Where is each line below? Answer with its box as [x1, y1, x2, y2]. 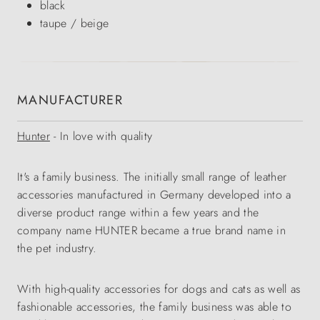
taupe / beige [40, 15, 109, 31]
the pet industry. [17, 240, 97, 256]
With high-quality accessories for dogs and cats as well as [17, 281, 301, 297]
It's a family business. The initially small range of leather [17, 169, 287, 185]
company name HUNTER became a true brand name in [17, 222, 286, 239]
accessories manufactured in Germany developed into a [17, 186, 291, 203]
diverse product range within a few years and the [17, 204, 259, 221]
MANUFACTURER [17, 91, 124, 109]
